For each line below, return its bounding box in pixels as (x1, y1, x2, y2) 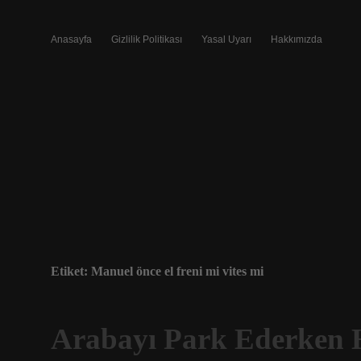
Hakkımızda (271, 34, 322, 45)
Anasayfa (51, 34, 92, 45)
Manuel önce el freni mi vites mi (91, 264, 263, 278)
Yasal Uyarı (201, 34, 251, 45)
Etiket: (51, 264, 91, 278)
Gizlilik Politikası (111, 34, 182, 45)
